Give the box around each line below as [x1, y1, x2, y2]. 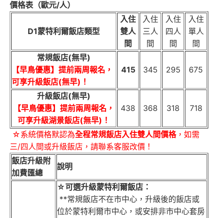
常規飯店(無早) [37, 53, 91, 63]
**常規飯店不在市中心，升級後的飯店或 [57, 194, 200, 204]
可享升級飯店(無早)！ [12, 77, 89, 87]
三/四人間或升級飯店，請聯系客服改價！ [10, 142, 153, 152]
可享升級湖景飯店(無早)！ [18, 115, 110, 126]
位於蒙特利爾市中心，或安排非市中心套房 [57, 206, 205, 217]
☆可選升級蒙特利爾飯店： [57, 182, 151, 192]
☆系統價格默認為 [12, 129, 75, 140]
